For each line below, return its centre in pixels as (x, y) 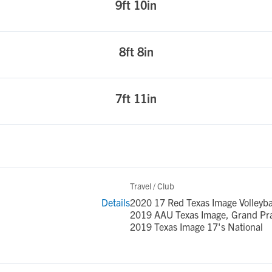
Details (116, 202)
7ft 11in (136, 98)
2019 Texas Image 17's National (196, 226)
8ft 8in (136, 51)
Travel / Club (152, 186)
